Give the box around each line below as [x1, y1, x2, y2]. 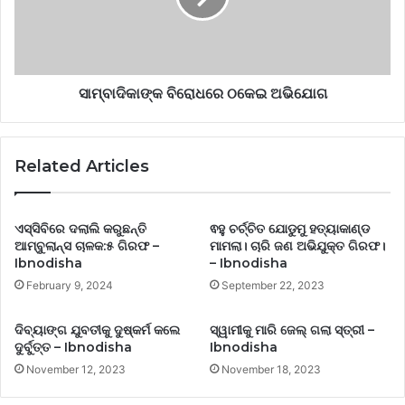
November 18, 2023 [221, 363, 321, 377]
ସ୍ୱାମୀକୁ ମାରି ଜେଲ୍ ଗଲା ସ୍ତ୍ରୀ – [210, 322, 374, 339]
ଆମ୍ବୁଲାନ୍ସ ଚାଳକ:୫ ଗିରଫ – [14, 238, 159, 255]
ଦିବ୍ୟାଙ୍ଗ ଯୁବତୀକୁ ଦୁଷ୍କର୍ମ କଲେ [14, 322, 180, 339]
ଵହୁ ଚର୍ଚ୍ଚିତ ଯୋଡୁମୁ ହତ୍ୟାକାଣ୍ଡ [210, 221, 370, 238]
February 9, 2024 [26, 278, 113, 293]
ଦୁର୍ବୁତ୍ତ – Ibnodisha [14, 339, 132, 356]
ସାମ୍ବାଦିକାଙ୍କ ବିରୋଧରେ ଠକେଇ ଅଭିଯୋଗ [78, 85, 327, 103]
